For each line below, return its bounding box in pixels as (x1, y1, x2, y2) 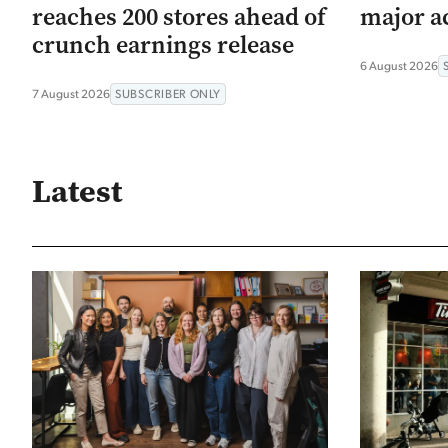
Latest (32, 169, 122, 213)
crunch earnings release (32, 28, 294, 61)
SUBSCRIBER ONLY (115, 85, 221, 101)
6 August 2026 (360, 57, 438, 73)
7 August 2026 (32, 85, 110, 101)
